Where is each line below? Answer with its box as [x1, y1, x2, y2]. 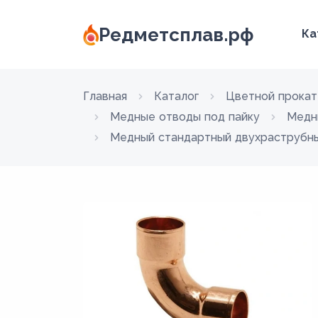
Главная [83, 89, 127, 103]
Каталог [154, 89, 199, 103]
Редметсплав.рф [99, 23, 254, 45]
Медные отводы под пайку [110, 110, 260, 124]
